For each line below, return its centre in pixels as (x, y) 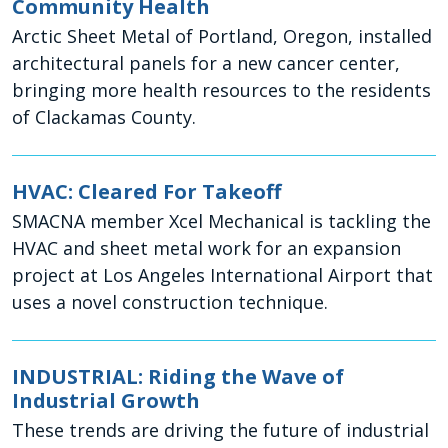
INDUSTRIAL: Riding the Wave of (178, 377)
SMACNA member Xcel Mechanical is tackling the (221, 221)
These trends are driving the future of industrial (220, 430)
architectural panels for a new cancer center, (206, 63)
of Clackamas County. (106, 117)
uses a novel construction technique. (172, 302)
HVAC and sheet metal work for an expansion (206, 248)
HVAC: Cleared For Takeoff (146, 192)
